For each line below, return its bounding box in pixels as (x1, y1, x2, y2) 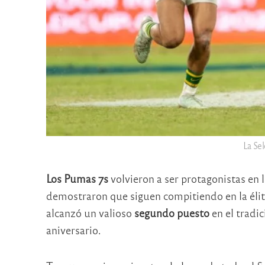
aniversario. (46, 223, 101, 237)
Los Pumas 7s (46, 172, 108, 186)
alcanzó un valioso (46, 206, 134, 220)
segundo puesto (134, 206, 209, 220)
